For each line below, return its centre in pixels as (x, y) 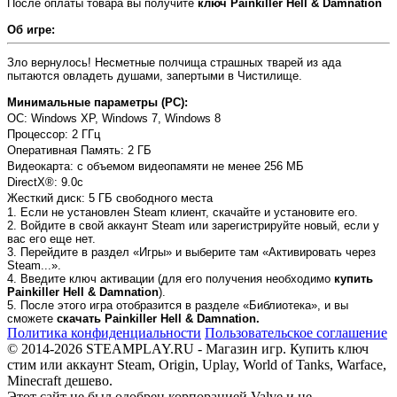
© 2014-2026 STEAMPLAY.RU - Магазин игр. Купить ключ (188, 349)
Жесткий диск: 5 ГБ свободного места (110, 198)
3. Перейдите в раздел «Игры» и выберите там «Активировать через (191, 253)
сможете (32, 319)
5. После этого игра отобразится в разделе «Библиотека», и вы (178, 306)
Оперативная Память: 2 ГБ (79, 151)
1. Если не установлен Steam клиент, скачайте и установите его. (183, 213)
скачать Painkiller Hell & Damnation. (158, 319)
